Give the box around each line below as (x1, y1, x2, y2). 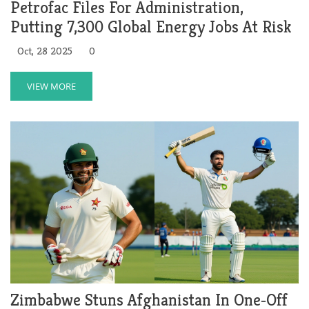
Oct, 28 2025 (17, 43, 72, 57)
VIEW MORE (27, 79, 76, 92)
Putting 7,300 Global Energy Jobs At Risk (10, 16, 292, 37)
